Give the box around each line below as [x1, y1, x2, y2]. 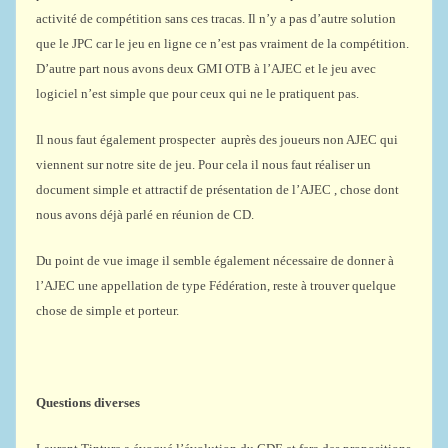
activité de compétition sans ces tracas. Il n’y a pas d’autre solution [36, 11, 396, 26]
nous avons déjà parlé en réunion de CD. [36, 207, 254, 222]
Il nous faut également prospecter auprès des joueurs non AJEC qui [36, 132, 398, 147]
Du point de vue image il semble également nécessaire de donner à [36, 253, 394, 268]
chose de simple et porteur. [36, 303, 179, 318]
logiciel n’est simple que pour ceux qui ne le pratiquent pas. [36, 86, 359, 101]
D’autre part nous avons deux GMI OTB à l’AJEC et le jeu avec [36, 61, 376, 76]
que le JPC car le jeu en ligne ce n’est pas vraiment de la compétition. [36, 36, 409, 51]
